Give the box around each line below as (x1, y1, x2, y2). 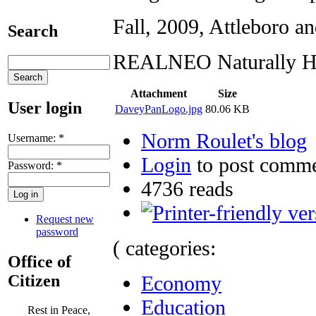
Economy (141, 271, 221, 295)
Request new (36, 212, 94, 225)
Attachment (130, 87, 187, 99)
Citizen (8, 271, 60, 290)
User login (8, 98, 82, 117)
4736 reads (141, 176, 233, 200)
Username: (8, 131, 59, 144)
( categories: (113, 236, 216, 260)
